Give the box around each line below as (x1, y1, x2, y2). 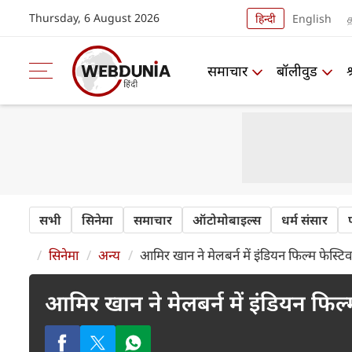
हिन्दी (255, 10, 276, 26)
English (292, 10, 332, 26)
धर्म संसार (281, 211, 328, 229)
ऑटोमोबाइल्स (192, 211, 261, 229)
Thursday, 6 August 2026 (29, 10, 159, 25)
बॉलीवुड (277, 60, 317, 80)
